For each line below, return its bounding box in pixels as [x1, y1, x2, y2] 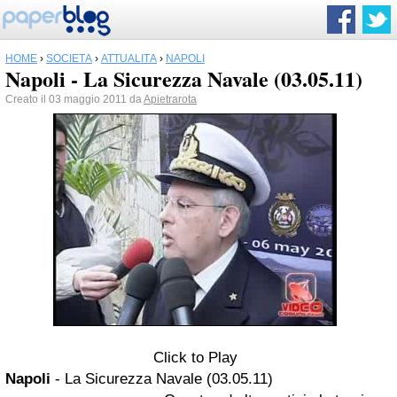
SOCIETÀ [46, 52, 92, 65]
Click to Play [152, 349, 237, 366]
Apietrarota [144, 93, 197, 105]
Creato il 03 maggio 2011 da [5, 93, 144, 105]
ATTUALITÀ [101, 52, 157, 65]
